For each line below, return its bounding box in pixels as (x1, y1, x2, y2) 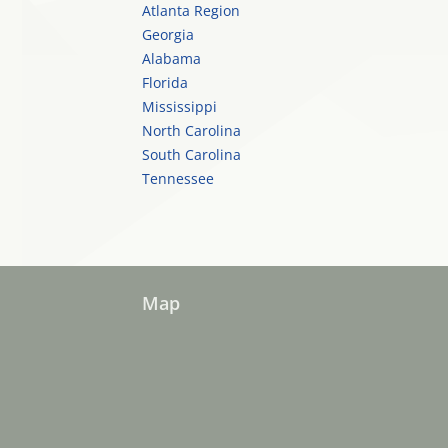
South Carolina (142, 145, 241, 164)
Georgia (142, 25, 194, 44)
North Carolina (142, 121, 241, 140)
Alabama (142, 49, 201, 68)
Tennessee (142, 169, 226, 188)
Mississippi (142, 97, 217, 116)
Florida (142, 73, 188, 92)
